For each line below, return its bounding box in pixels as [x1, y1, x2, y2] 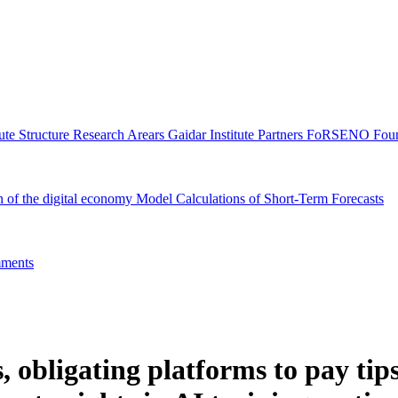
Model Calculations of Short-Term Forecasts [136, 191, 384, 206]
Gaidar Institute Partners [168, 127, 306, 142]
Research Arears [73, 127, 168, 142]
